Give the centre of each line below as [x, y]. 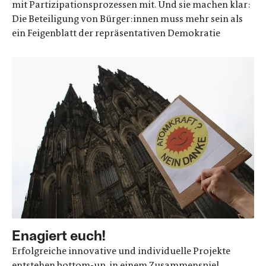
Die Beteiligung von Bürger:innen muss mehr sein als [127, 18]
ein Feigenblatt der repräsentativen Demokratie [116, 33]
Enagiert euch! [58, 235]
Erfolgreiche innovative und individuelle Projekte [121, 251]
